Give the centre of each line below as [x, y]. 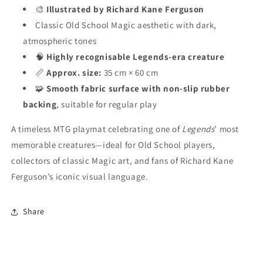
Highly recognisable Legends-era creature [136, 56]
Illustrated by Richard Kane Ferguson [125, 9]
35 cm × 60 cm [130, 72]
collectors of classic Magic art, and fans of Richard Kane [122, 160]
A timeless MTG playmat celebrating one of [97, 129]
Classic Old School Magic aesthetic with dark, [126, 25]
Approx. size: [74, 72]
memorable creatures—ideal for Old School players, [113, 144]
